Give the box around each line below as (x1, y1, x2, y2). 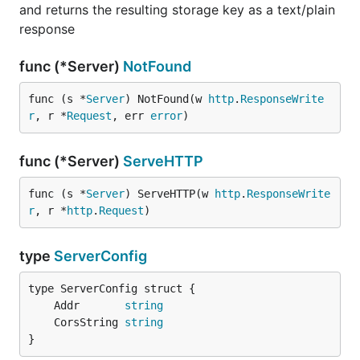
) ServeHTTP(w (125, 187, 215, 200)
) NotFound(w (125, 92, 208, 105)
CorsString (54, 316, 125, 329)
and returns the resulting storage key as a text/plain (19, 2, 335, 18)
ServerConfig (54, 247, 147, 264)
